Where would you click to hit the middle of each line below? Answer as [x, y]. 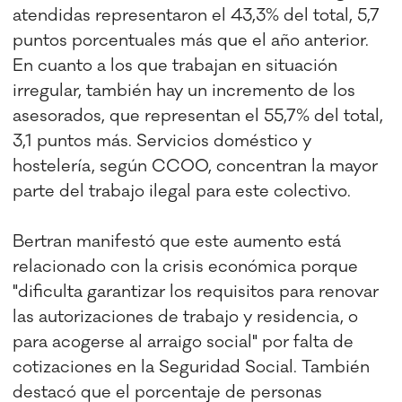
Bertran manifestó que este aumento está [177, 242]
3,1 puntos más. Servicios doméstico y [162, 141]
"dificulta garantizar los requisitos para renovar [196, 292]
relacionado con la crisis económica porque [186, 267]
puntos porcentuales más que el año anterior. [191, 41]
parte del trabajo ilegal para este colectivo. [182, 192]
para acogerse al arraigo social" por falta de [184, 342]
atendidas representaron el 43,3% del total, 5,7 [197, 16]
